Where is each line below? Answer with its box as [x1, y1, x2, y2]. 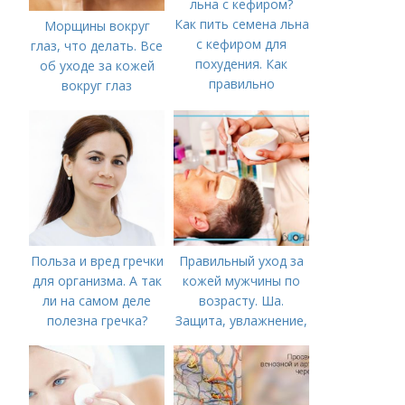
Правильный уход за [179, 252, 305, 269]
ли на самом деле [42, 292, 152, 309]
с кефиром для [196, 35, 287, 52]
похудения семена [185, 115, 298, 132]
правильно [208, 75, 275, 92]
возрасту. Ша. [199, 292, 285, 309]
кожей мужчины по [183, 272, 301, 289]
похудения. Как [195, 55, 288, 72]
